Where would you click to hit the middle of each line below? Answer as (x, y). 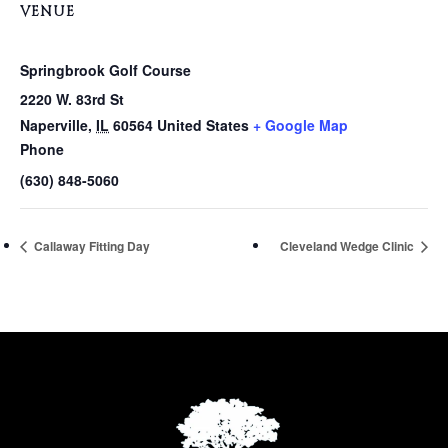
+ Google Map (300, 124)
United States (203, 124)
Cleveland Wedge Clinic (348, 246)
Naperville (54, 124)
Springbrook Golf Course (105, 69)
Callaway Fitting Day (90, 246)
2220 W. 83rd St (72, 98)
